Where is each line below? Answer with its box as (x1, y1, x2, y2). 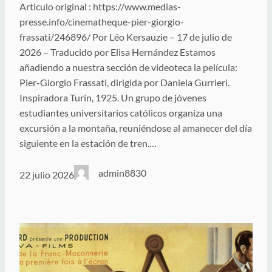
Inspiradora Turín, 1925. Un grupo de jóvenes (19, 92, 206, 104)
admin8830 (98, 167, 147, 179)
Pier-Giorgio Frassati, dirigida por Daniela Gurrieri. (19, 76, 229, 89)
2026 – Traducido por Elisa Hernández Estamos (19, 46, 216, 58)
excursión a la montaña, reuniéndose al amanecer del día (19, 122, 252, 134)
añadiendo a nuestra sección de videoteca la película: (19, 61, 239, 73)
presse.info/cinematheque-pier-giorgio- (19, 16, 184, 28)
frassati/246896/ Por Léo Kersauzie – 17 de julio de (19, 31, 232, 43)
